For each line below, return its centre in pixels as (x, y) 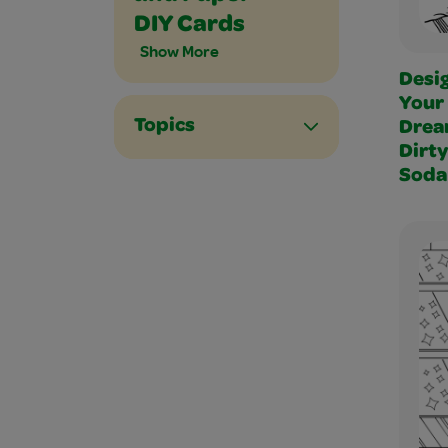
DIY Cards (189, 26)
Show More (179, 51)
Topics (164, 127)
